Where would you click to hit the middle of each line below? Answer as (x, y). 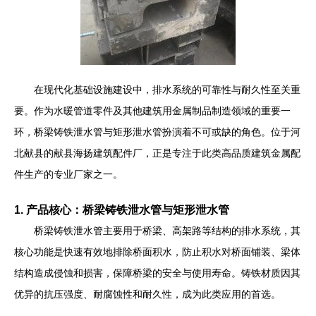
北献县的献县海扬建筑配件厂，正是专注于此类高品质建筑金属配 (157, 153)
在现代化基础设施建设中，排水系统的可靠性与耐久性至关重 (167, 90)
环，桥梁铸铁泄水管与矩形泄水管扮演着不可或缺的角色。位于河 (157, 132)
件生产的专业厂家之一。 (68, 174)
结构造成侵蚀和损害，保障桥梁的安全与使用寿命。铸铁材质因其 (157, 273)
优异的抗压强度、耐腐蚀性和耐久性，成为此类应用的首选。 (147, 294)
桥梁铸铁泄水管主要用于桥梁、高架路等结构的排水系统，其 (167, 231)
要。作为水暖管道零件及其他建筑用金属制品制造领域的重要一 (152, 111)
